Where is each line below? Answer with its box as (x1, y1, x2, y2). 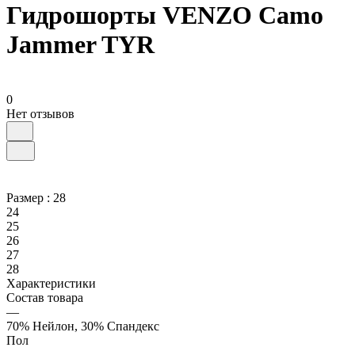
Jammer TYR (6, 30, 155, 59)
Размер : (6, 190, 53, 204)
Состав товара (6, 290, 83, 304)
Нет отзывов (6, 106, 74, 120)
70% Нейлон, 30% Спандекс (6, 319, 159, 333)
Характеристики (6, 276, 96, 290)
